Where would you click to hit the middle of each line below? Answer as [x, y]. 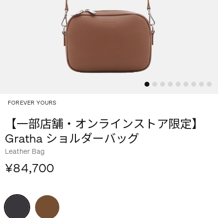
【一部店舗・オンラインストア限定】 [104, 124]
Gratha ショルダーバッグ [72, 138]
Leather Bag [25, 152]
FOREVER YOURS [32, 103]
